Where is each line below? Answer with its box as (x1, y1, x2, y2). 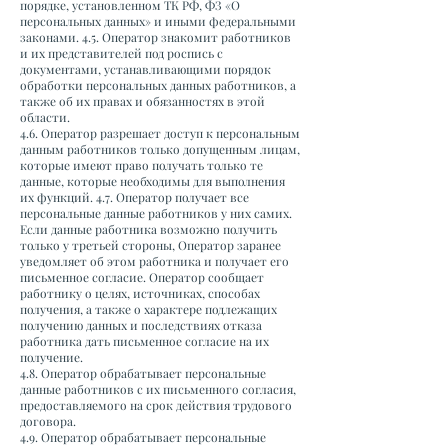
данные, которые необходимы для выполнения (20, 173, 285, 189)
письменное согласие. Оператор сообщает (20, 269, 264, 285)
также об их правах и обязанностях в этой (20, 93, 265, 109)
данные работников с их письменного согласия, (20, 381, 296, 397)
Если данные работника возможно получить (20, 221, 277, 237)
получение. (20, 349, 86, 365)
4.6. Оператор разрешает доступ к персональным (20, 125, 300, 141)
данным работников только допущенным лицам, (20, 141, 300, 157)
